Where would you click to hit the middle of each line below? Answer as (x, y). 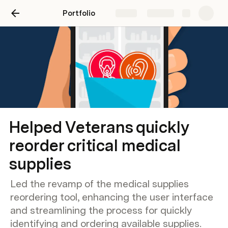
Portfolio (79, 13)
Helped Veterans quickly (99, 127)
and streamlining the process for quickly (101, 210)
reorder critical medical (95, 145)
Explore (161, 14)
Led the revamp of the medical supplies (99, 184)
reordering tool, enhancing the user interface (112, 197)
